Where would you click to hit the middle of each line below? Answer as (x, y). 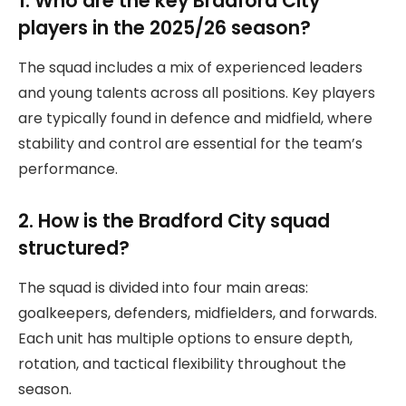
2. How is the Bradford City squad (174, 220)
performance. (68, 169)
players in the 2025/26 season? (164, 27)
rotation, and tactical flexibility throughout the (182, 364)
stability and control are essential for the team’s (190, 144)
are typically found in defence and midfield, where (195, 119)
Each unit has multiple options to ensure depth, (185, 339)
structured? (74, 247)
